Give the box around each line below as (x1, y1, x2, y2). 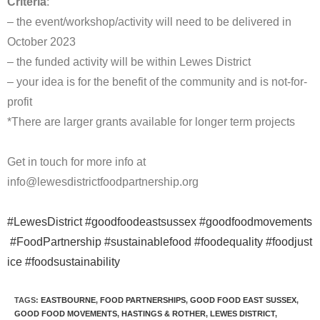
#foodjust (266, 235, 312, 248)
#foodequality (194, 235, 263, 248)
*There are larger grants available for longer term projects (7, 115, 295, 128)
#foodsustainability (25, 255, 120, 268)
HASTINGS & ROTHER (121, 309, 206, 318)
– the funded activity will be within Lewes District (7, 55, 251, 68)
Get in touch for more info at (7, 155, 146, 168)
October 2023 (7, 35, 76, 48)
